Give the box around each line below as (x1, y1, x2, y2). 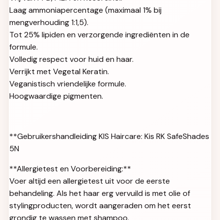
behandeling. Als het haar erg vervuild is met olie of (9, 188, 190, 198)
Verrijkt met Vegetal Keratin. (9, 66, 109, 77)
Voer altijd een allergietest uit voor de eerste (9, 175, 170, 186)
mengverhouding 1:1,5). (9, 17, 88, 27)
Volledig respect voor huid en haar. (9, 54, 134, 64)
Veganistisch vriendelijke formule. (9, 78, 126, 89)
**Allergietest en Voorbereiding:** (9, 163, 131, 174)
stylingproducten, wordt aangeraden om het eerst (9, 200, 191, 211)
